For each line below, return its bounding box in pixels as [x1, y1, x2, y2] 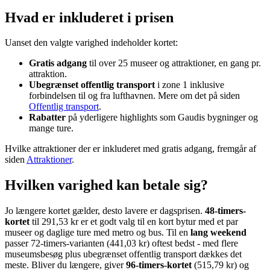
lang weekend [190, 227, 246, 238]
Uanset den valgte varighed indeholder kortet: [5, 37, 178, 48]
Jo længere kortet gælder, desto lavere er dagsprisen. [5, 206, 205, 216]
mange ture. [29, 123, 74, 134]
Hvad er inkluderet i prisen [5, 9, 174, 25]
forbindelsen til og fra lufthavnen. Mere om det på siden [29, 90, 240, 101]
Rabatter [29, 112, 66, 123]
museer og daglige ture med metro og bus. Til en [5, 227, 190, 238]
